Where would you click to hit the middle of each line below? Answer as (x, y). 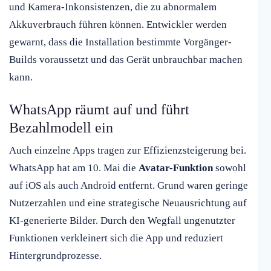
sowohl (230, 168)
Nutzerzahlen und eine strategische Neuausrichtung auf (128, 203)
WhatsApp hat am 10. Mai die (74, 168)
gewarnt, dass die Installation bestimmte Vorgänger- (120, 42)
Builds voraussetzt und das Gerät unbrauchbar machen (126, 60)
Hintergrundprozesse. (55, 256)
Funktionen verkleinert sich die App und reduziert (116, 238)
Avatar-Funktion (176, 168)
